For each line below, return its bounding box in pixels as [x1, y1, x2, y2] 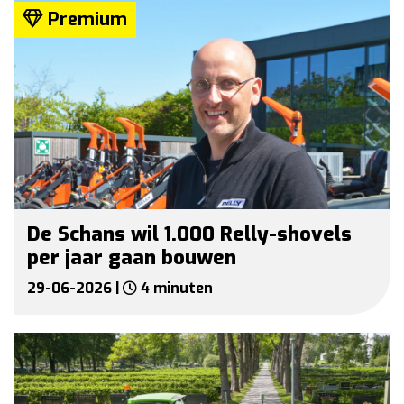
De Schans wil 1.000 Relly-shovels [27, 221, 352, 248]
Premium [43, 6, 127, 32]
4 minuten [137, 279, 213, 298]
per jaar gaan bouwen [27, 244, 236, 271]
